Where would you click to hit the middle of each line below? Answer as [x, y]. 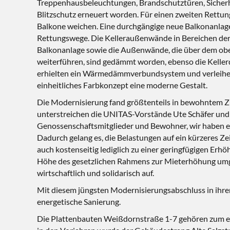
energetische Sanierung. [79, 202]
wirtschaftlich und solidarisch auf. [95, 173]
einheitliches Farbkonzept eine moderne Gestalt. [122, 85]
